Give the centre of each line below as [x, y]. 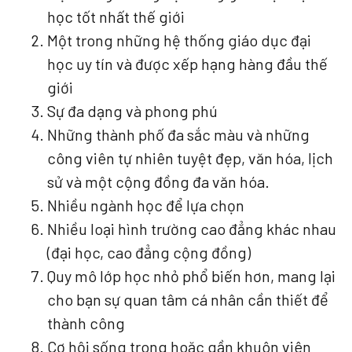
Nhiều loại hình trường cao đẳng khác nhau [192, 228]
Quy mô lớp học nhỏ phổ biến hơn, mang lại [191, 275]
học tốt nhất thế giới [116, 16]
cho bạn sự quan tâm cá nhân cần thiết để [188, 299]
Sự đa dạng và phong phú [132, 110]
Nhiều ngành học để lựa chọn [147, 205]
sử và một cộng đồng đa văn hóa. [158, 181]
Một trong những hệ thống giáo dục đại [179, 40]
